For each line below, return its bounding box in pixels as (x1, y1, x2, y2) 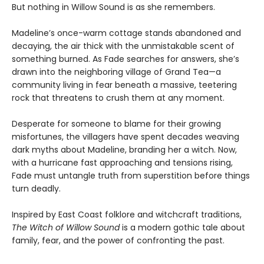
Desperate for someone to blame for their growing (12, 117, 221, 130)
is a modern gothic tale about (120, 221, 245, 233)
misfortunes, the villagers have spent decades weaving (12, 130, 239, 143)
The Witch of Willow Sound (12, 221, 120, 233)
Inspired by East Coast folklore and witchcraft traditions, (12, 208, 242, 220)
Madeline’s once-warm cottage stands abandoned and (12, 27, 241, 39)
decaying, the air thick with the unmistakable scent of (12, 39, 235, 52)
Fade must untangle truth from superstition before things (12, 169, 250, 181)
